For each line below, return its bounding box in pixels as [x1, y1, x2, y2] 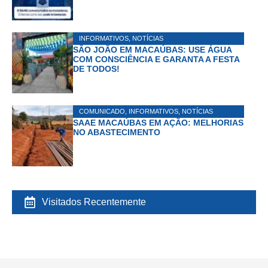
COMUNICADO [79, 107, 125, 115]
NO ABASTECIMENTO [73, 127, 160, 137]
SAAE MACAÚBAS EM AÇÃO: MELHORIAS [73, 117, 243, 127]
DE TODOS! [73, 63, 120, 74]
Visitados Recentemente [42, 196, 146, 207]
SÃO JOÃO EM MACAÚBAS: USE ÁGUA [73, 44, 232, 54]
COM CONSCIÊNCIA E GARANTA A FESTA [73, 54, 239, 64]
